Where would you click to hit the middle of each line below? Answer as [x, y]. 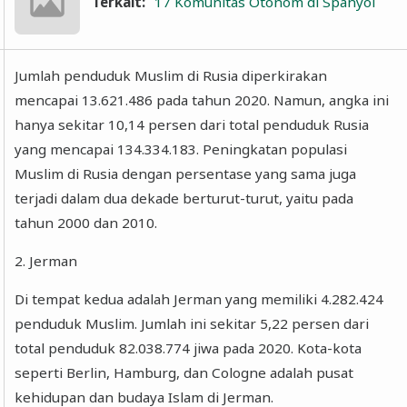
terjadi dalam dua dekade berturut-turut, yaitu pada [184, 198]
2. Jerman [46, 261]
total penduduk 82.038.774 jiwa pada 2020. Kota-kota [189, 348]
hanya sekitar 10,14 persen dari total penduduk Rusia [192, 124]
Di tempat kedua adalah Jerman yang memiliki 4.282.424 [199, 299]
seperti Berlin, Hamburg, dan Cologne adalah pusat [184, 373]
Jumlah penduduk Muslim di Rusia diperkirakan [171, 75]
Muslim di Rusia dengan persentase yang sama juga [186, 173]
